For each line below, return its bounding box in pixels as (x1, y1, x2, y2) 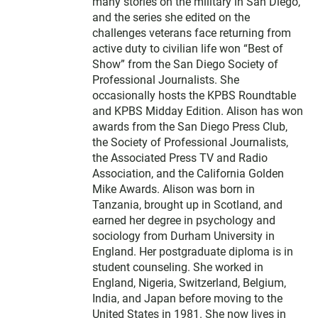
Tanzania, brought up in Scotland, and (92, 197, 283, 212)
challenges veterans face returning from (92, 26, 291, 40)
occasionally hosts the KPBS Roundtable (92, 88, 296, 102)
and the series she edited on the (92, 10, 250, 24)
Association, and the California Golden (92, 166, 284, 180)
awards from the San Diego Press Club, (92, 119, 287, 133)
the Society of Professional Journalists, (92, 135, 288, 149)
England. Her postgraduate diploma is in (92, 244, 293, 258)
